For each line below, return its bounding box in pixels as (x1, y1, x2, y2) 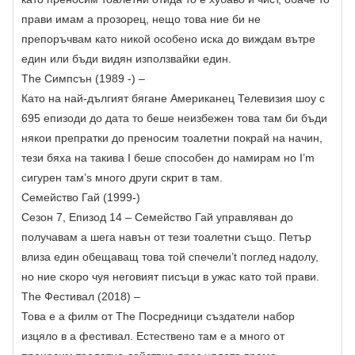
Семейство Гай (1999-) (21, 191, 140, 204)
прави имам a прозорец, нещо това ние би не (21, 13, 261, 26)
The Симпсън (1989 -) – (21, 72, 145, 86)
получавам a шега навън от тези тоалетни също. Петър (21, 231, 311, 244)
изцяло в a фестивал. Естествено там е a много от (21, 330, 284, 343)
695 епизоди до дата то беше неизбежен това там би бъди (21, 112, 327, 125)
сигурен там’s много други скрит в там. (21, 171, 223, 185)
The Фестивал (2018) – (21, 290, 140, 303)
